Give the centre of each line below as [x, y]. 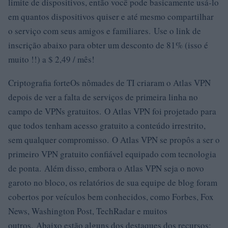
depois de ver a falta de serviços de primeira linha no [103, 97]
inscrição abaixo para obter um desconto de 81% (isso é [108, 45]
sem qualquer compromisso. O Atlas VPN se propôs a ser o [114, 140]
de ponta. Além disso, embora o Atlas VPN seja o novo [106, 168]
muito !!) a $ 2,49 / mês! [51, 59]
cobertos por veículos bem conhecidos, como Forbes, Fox [111, 197]
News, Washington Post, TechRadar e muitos [88, 211]
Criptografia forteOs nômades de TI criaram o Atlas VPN [109, 83]
